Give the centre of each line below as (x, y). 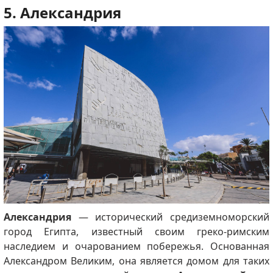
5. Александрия (62, 13)
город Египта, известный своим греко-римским (136, 232)
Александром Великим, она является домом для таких (136, 261)
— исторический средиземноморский (170, 217)
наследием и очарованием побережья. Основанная (136, 246)
